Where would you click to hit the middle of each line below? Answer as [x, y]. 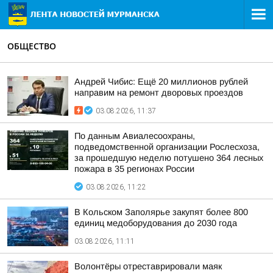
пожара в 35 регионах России [134, 169]
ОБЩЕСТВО [32, 46]
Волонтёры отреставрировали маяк [148, 266]
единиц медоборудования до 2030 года [156, 223]
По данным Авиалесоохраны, [135, 136]
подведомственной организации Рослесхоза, [167, 147]
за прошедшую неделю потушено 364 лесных [169, 158]
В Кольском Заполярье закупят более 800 [161, 212]
